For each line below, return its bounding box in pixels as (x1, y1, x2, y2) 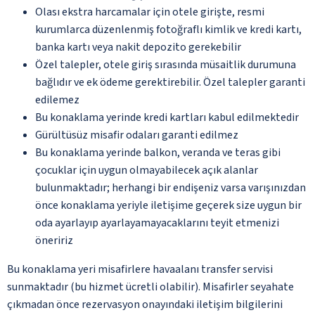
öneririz (35, 232, 73, 248)
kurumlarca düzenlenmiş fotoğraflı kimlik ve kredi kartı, (35, 21, 302, 37)
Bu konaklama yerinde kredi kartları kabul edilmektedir (35, 109, 299, 125)
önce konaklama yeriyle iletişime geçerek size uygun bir (35, 197, 302, 213)
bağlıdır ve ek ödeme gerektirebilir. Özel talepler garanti (35, 74, 305, 90)
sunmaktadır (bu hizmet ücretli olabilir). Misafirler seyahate (7, 278, 294, 295)
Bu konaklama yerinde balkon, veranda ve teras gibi (35, 144, 281, 160)
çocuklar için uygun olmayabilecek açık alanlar (35, 162, 258, 178)
